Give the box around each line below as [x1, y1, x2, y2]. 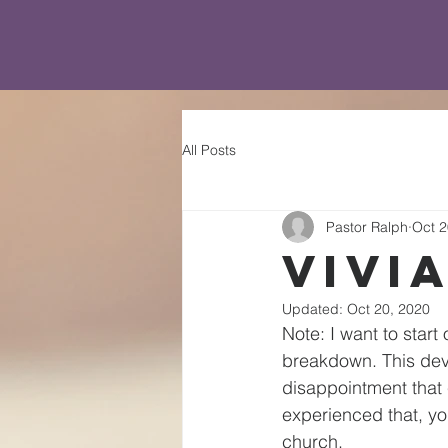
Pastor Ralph [326, 217, 408, 236]
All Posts [182, 140, 236, 159]
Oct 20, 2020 [347, 300, 430, 318]
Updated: [282, 300, 347, 318]
